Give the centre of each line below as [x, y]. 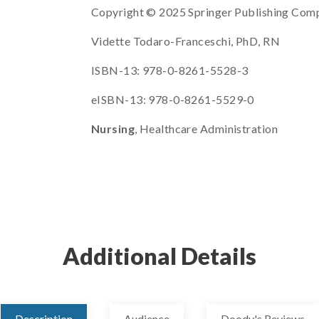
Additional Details [159, 256]
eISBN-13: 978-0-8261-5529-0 [173, 99]
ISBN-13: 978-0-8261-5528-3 [170, 70]
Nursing [113, 129]
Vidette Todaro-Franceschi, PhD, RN [185, 41]
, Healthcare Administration [206, 129]
